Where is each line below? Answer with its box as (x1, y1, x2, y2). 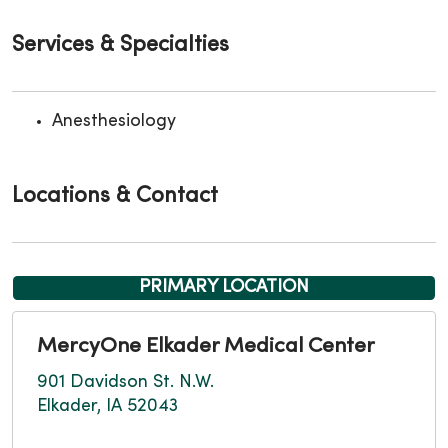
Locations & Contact (12, 186, 218, 208)
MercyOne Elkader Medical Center (37, 337, 375, 358)
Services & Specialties (12, 35, 229, 57)
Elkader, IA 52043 (37, 398, 178, 416)
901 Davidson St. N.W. (37, 374, 214, 392)
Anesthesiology (52, 113, 176, 131)
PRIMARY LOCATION (139, 279, 309, 297)
